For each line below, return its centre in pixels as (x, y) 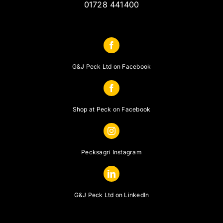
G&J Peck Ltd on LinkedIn (111, 195)
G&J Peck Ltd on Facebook (111, 66)
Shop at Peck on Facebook (111, 109)
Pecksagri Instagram (111, 152)
